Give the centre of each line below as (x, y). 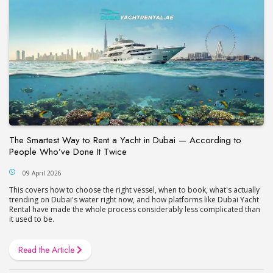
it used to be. (32, 219)
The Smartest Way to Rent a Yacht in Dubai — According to (125, 140)
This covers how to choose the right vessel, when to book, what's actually (134, 190)
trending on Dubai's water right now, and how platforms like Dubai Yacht (134, 199)
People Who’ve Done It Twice (68, 151)
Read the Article (48, 250)
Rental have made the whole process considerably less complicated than (135, 209)
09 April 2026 (42, 173)
